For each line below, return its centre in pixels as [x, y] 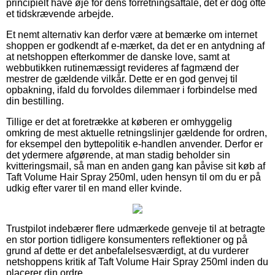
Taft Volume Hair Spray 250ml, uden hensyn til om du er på [134, 177]
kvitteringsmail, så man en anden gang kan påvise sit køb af [136, 166]
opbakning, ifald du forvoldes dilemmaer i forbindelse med [132, 90]
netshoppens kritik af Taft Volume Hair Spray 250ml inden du [137, 261]
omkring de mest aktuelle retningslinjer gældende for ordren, [137, 133]
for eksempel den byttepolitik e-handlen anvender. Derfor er [134, 144]
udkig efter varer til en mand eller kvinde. [94, 188]
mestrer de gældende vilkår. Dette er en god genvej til [122, 79]
